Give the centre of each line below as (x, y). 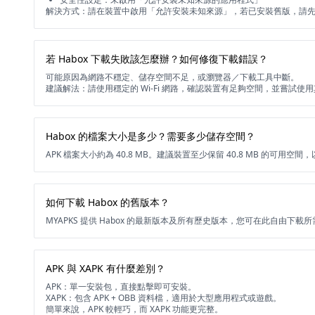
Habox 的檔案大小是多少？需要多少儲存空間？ (150, 136)
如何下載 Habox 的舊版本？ (108, 202)
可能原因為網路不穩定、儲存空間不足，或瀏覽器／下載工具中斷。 (172, 77)
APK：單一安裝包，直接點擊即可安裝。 (121, 287)
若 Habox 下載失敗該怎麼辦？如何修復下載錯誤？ (157, 59)
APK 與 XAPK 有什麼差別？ (105, 268)
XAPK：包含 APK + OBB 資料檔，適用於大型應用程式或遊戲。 (163, 298)
